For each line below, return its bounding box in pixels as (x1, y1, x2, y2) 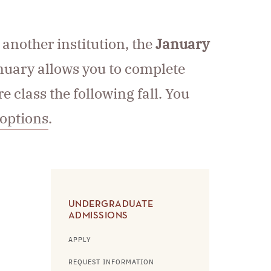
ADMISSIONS (68, 211, 128, 221)
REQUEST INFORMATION (68, 259, 154, 266)
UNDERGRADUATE (68, 200, 153, 209)
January (155, 34, 209, 53)
